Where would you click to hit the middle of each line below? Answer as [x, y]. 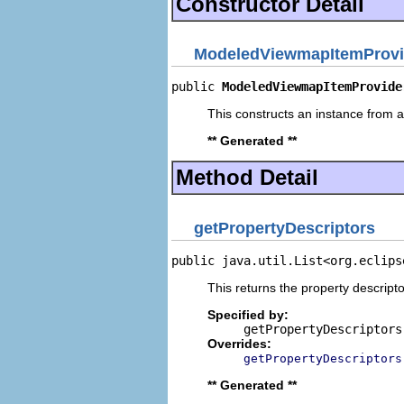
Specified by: [248, 314]
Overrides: [239, 343]
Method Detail [247, 177]
